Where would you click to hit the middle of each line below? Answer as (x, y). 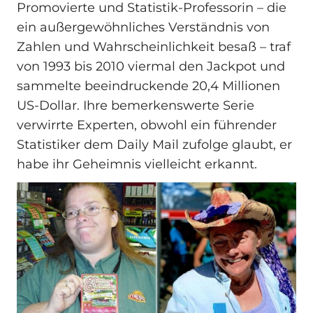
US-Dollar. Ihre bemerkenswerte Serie (136, 106)
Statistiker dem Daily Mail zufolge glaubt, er (154, 145)
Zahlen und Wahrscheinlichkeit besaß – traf (154, 47)
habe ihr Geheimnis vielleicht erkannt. (137, 165)
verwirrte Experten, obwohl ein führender (147, 125)
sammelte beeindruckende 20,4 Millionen (148, 86)
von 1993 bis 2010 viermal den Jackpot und (151, 67)
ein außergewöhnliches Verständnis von (143, 28)
